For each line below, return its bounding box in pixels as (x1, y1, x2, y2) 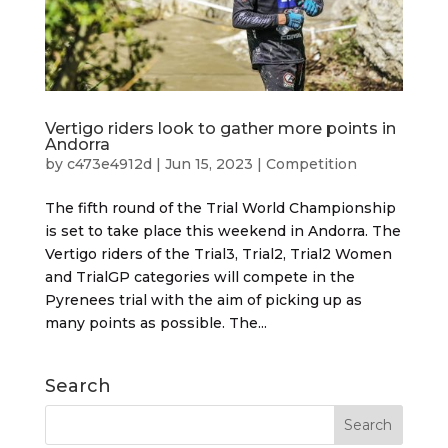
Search (44, 374, 111, 397)
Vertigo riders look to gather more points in (44, 118, 396, 138)
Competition (265, 154, 357, 173)
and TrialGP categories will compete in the (44, 267, 355, 286)
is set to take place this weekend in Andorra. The (44, 221, 401, 240)
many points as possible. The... (44, 313, 267, 332)
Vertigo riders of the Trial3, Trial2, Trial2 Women (44, 244, 392, 263)
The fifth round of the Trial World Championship (44, 198, 396, 217)
